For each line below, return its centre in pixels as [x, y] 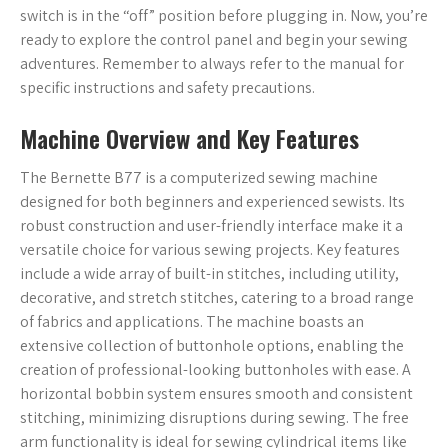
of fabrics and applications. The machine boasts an [192, 321]
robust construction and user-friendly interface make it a [211, 225]
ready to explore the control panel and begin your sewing [214, 39]
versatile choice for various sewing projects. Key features [210, 249]
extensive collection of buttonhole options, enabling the [212, 345]
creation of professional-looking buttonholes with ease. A [215, 369]
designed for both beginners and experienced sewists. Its [212, 201]
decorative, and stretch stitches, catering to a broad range [217, 297]
